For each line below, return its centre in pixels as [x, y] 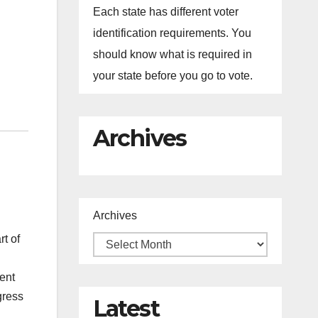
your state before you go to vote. [172, 76]
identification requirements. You [172, 33]
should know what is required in [172, 54]
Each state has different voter [165, 12]
